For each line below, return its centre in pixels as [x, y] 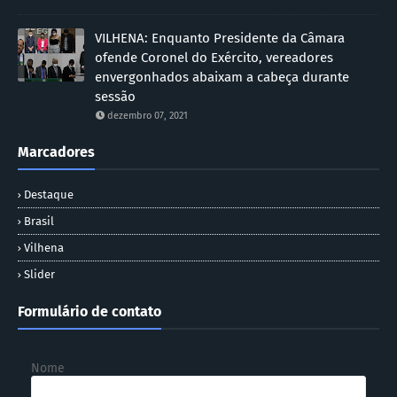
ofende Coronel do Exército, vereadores [214, 58]
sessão [115, 97]
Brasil [39, 222]
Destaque [49, 195]
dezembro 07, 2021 [148, 116]
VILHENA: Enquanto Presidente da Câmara [220, 39]
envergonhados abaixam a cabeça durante [222, 78]
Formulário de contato [90, 312]
